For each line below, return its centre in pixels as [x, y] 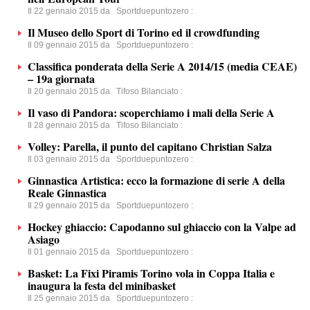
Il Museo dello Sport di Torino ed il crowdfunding [144, 32]
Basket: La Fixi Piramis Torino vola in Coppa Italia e [151, 273]
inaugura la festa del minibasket [102, 285]
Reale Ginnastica [67, 193]
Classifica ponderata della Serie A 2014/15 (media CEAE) [162, 66]
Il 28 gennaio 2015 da [72, 125]
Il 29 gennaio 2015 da [72, 206]
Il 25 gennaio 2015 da [72, 298]
